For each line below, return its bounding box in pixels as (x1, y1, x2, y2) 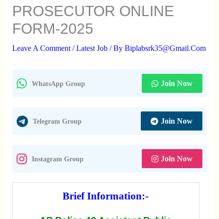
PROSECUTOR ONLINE (12, 3, 174, 19)
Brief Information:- (63, 190, 149, 201)
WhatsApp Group (31, 79, 85, 88)
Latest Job (76, 44, 108, 52)
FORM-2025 (12, 21, 93, 37)
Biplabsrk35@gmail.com (124, 44, 206, 52)
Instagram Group (31, 154, 84, 163)
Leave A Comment (12, 44, 70, 52)
